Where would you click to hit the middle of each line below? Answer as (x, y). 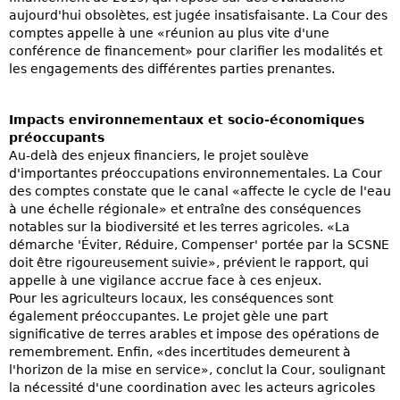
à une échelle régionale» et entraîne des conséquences (185, 208)
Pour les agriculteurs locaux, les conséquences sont (171, 298)
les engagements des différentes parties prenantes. (172, 68)
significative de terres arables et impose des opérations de (194, 333)
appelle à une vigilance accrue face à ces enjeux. (165, 280)
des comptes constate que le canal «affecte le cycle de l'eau (200, 191)
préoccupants (57, 137)
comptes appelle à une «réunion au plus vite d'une (169, 33)
